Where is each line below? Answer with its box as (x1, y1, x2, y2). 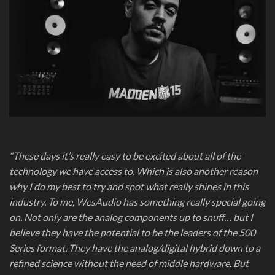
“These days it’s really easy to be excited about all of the (9, 149, 241, 161)
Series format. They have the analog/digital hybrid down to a (9, 241, 260, 254)
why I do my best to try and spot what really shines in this (9, 180, 249, 192)
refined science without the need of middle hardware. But (9, 257, 249, 269)
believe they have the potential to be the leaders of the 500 (9, 226, 255, 238)
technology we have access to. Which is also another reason (9, 165, 258, 177)
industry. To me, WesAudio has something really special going (9, 195, 265, 207)
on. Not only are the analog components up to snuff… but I (9, 211, 253, 223)
